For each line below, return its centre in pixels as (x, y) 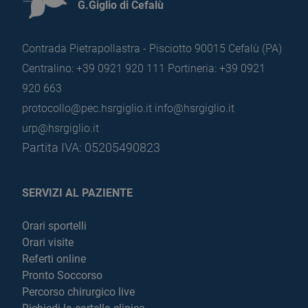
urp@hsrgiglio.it (60, 128)
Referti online (54, 259)
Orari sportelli (54, 226)
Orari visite (48, 242)
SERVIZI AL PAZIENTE (77, 193)
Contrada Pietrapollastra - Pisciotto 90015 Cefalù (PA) (152, 48)
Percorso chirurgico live (78, 292)
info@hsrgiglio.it (195, 108)
